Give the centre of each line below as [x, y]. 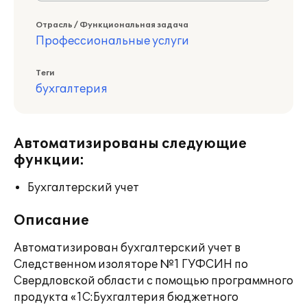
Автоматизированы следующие [130, 144]
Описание [51, 221]
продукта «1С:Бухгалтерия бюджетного [126, 297]
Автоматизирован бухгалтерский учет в [127, 248]
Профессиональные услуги [112, 41]
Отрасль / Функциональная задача [112, 25]
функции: [49, 160]
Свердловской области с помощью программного [153, 281]
